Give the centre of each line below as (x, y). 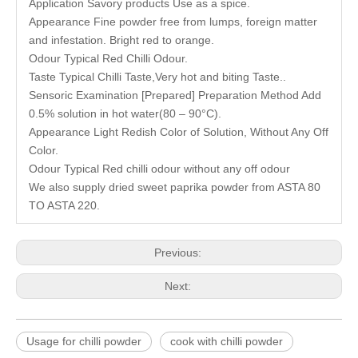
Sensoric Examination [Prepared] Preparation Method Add (175, 95)
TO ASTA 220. (64, 205)
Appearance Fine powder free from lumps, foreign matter (173, 21)
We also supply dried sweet (99, 187)
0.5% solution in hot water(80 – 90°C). (125, 113)
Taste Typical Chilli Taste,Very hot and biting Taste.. (157, 76)
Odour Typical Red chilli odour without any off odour (159, 168)
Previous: (179, 252)
